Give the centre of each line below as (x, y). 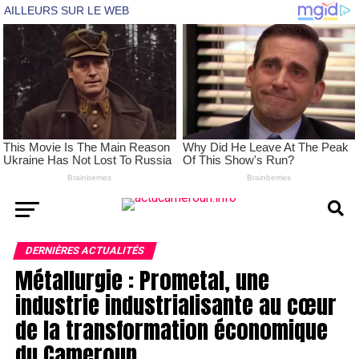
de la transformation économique (171, 330)
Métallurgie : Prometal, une (142, 280)
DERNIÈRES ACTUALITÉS (85, 251)
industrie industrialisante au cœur (175, 305)
